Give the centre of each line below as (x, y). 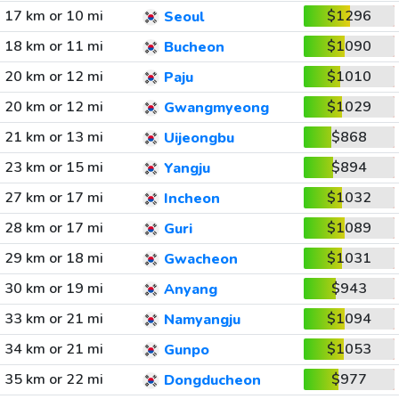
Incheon (191, 199)
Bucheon (194, 48)
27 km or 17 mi (53, 198)
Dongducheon (212, 381)
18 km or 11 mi (53, 46)
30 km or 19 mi (53, 289)
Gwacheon (200, 260)
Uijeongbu (199, 138)
